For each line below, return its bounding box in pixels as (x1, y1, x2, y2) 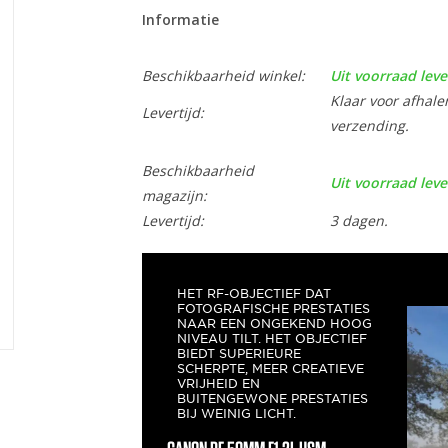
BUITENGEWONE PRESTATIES (176, 390, 368, 406)
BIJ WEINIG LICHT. (176, 405, 296, 421)
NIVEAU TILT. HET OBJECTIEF (176, 330, 367, 346)
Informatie (141, 10, 219, 29)
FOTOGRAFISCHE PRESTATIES (176, 300, 370, 316)
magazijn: (141, 186, 207, 205)
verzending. (329, 116, 409, 135)
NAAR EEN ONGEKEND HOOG (176, 315, 372, 331)
